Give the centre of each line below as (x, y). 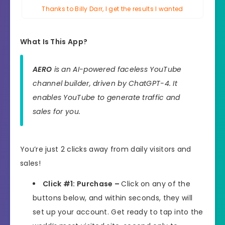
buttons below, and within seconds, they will (113, 198)
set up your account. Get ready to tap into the (118, 212)
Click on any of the (156, 184)
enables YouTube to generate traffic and (106, 98)
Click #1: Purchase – (82, 184)
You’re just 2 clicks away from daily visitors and (106, 149)
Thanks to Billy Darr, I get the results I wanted (113, 9)
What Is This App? (54, 41)
